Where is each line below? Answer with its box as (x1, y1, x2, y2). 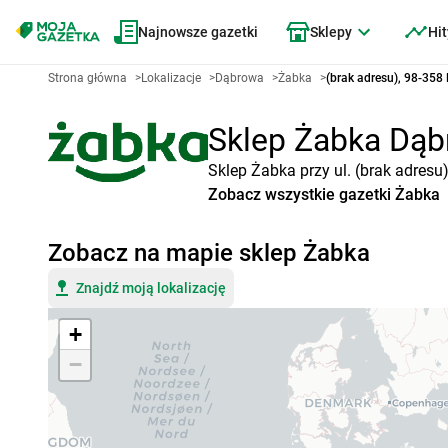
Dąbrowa (215, 71, 264, 85)
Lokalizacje (141, 71, 201, 85)
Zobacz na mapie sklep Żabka (48, 239, 370, 267)
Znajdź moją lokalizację (76, 280, 226, 296)
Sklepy (310, 24, 352, 40)
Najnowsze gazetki (138, 24, 258, 40)
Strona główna (48, 71, 127, 85)
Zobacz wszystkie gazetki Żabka (208, 185, 440, 204)
